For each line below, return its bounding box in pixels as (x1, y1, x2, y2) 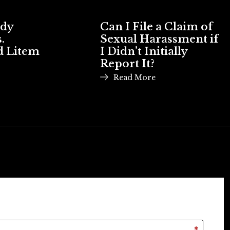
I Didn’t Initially (100, 45, 187, 57)
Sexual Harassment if (100, 33, 218, 45)
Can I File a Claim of (100, 21, 213, 33)
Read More (113, 73, 156, 82)
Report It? (100, 57, 155, 70)
